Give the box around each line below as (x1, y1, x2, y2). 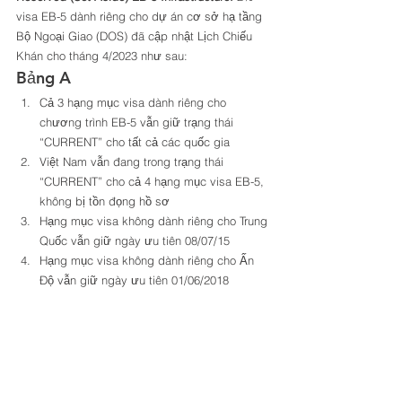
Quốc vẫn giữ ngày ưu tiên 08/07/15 (39, 233, 230, 248)
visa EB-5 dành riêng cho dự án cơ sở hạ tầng (16, 9, 266, 23)
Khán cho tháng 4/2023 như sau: (16, 48, 191, 63)
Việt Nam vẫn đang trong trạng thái (39, 154, 227, 169)
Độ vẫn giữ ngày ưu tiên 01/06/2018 (39, 273, 232, 287)
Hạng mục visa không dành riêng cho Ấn (39, 253, 258, 267)
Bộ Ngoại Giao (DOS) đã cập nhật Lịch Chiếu (16, 29, 256, 43)
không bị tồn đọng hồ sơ (39, 194, 170, 208)
